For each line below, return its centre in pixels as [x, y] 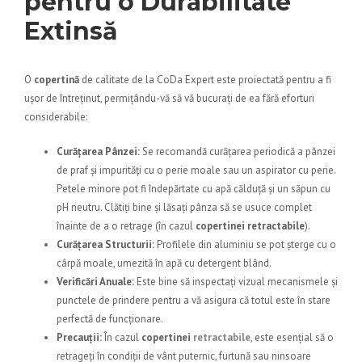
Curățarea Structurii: [105, 245]
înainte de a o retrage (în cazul [126, 226]
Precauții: [79, 338]
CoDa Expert [185, 80]
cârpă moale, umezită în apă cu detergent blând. [164, 263]
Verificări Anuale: [95, 282]
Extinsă [71, 32]
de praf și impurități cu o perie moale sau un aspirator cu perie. [196, 170]
